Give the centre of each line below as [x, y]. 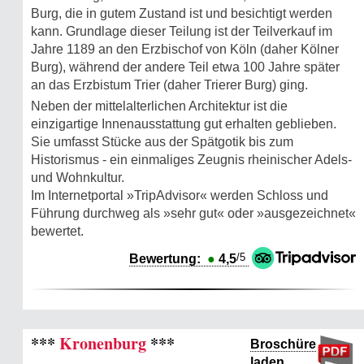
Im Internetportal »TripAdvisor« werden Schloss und [180, 196]
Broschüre [283, 344]
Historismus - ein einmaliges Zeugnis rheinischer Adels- [191, 160]
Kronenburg [103, 344]
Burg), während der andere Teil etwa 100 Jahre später [185, 67]
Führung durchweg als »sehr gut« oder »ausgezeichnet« [193, 214]
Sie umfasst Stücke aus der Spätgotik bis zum [162, 142]
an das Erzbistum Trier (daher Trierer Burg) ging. [169, 85]
